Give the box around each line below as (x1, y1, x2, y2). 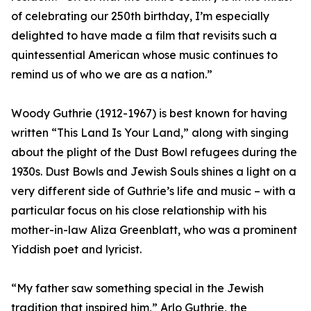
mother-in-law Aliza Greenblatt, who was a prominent (11, 223, 297, 237)
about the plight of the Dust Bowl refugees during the (11, 145, 297, 159)
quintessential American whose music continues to (11, 48, 278, 62)
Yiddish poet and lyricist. (11, 242, 142, 256)
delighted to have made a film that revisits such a (11, 28, 277, 42)
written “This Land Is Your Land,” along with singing (11, 126, 289, 140)
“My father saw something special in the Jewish (11, 281, 264, 295)
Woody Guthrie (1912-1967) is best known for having (11, 106, 287, 120)
